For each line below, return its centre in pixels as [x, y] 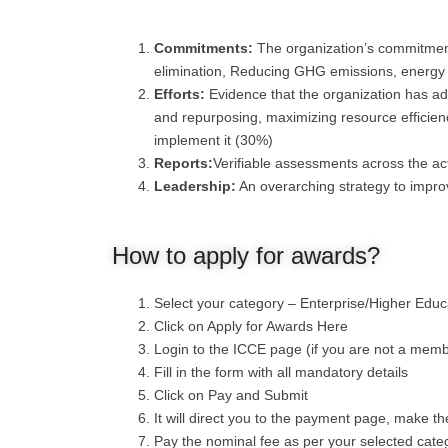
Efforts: [179, 94]
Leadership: [195, 186]
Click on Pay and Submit [231, 395]
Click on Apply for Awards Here [251, 326]
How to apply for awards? [254, 256]
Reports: [183, 163]
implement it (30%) [213, 140]
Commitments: [203, 48]
